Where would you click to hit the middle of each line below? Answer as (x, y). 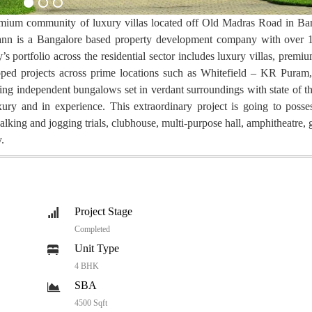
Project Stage (103, 212)
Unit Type (97, 249)
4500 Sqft (91, 303)
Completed (92, 229)
